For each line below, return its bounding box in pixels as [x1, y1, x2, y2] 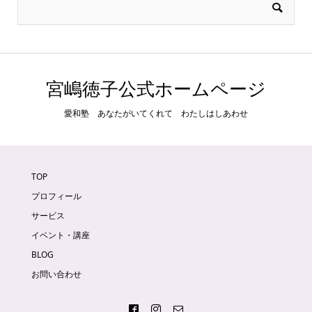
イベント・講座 [31, 229, 90, 242]
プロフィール [31, 190, 81, 203]
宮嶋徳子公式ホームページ [46, 75, 266, 101]
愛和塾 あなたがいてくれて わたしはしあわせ [64, 107, 248, 119]
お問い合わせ [31, 268, 81, 281]
